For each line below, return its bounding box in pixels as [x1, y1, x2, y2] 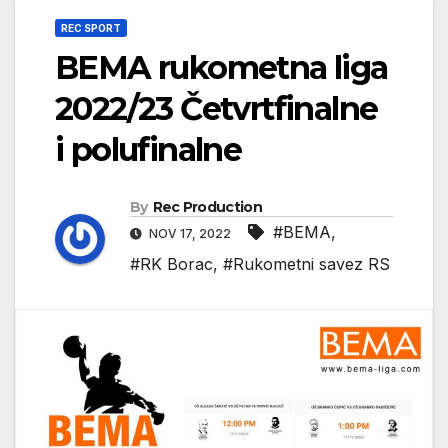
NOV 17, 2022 [146, 226, 234, 242]
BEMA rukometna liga [55, 48, 388, 88]
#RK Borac [130, 254, 213, 275]
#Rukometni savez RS [223, 254, 390, 275]
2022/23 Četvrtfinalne [55, 89, 378, 129]
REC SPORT [61, 22, 121, 35]
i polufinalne [55, 130, 242, 170]
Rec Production [152, 198, 262, 217]
